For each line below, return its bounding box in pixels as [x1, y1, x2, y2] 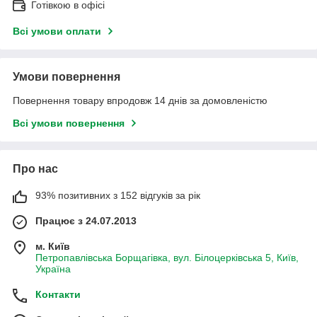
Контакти [35, 288, 81, 300]
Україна [35, 263, 71, 275]
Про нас [13, 162, 58, 175]
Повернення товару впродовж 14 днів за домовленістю [13, 94, 267, 106]
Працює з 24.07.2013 [35, 214, 137, 226]
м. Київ [35, 240, 70, 252]
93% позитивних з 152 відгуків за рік [35, 189, 200, 201]
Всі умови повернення [13, 117, 125, 129]
